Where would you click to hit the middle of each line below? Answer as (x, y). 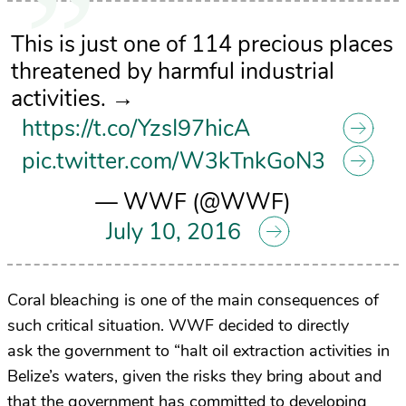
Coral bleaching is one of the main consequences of (193, 300)
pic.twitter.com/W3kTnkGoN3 (173, 161)
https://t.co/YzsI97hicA (135, 129)
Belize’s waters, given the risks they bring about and (194, 377)
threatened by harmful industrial (172, 72)
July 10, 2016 (173, 232)
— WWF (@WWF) (193, 202)
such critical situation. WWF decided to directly (178, 326)
